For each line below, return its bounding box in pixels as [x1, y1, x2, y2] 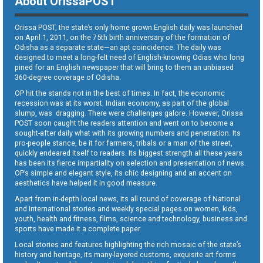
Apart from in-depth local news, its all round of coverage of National [15, 194, 241, 203]
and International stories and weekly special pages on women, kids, [15, 204, 238, 213]
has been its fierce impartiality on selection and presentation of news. [15, 158, 246, 167]
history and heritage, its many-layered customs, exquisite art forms [15, 249, 236, 259]
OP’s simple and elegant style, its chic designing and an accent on [15, 168, 232, 177]
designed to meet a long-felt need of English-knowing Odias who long [15, 52, 244, 62]
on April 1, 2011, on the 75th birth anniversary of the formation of [15, 32, 230, 42]
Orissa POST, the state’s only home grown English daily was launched [15, 22, 242, 32]
